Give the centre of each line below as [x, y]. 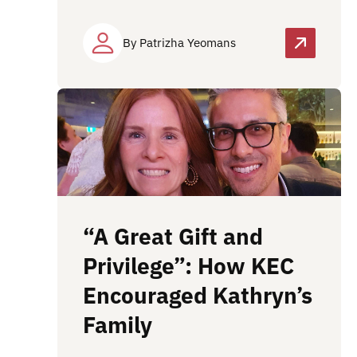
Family [120, 324]
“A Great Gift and [173, 236]
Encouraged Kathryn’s [198, 295]
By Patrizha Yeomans [179, 43]
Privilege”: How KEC [188, 265]
